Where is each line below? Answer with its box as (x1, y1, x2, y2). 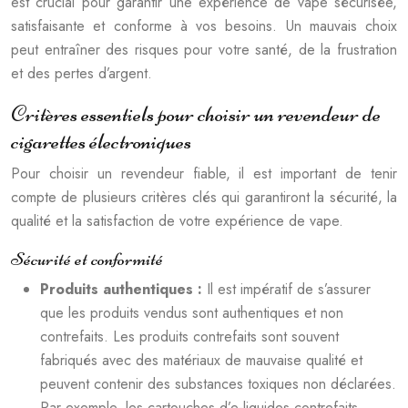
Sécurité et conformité (11, 247, 163, 270)
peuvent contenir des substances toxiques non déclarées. (40, 372, 396, 394)
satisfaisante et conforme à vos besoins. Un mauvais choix (11, 15, 397, 36)
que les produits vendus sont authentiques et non (40, 301, 343, 323)
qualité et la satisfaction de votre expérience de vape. (11, 209, 343, 231)
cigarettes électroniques (11, 127, 191, 155)
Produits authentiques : (40, 278, 207, 300)
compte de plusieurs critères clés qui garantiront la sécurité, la (11, 186, 397, 208)
